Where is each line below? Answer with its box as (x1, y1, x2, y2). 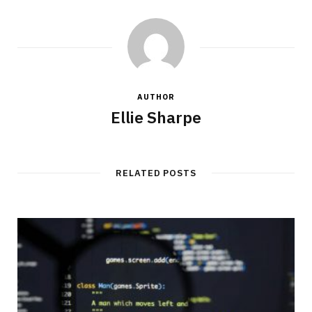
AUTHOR (137, 92, 175, 102)
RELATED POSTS (115, 167, 197, 179)
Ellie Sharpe (111, 107, 201, 127)
